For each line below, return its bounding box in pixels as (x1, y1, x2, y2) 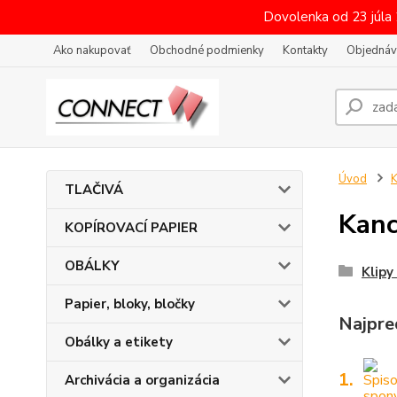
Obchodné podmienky (150, 43, 264, 58)
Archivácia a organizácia (65, 371, 220, 389)
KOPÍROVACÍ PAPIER (65, 219, 198, 237)
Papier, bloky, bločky (65, 295, 195, 313)
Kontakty (283, 43, 328, 58)
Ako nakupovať (53, 43, 131, 58)
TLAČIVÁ (65, 181, 123, 198)
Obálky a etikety (65, 333, 173, 351)
